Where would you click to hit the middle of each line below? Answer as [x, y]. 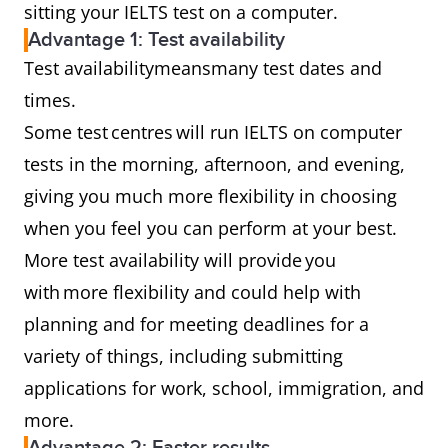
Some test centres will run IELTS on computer [213, 132]
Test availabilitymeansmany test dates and [203, 68]
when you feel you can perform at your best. [214, 228]
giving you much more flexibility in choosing [210, 196]
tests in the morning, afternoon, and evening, [214, 164]
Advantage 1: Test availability [156, 40]
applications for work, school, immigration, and [224, 388]
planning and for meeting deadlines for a [196, 324]
